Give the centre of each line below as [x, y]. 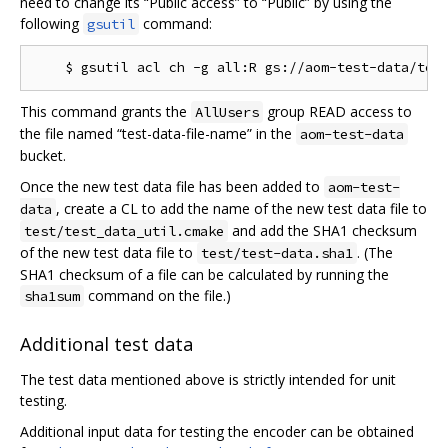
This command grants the [105, 112]
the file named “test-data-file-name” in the [158, 134]
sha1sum [52, 296]
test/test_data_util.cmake [124, 231]
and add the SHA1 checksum [322, 231]
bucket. [43, 156]
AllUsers [227, 112]
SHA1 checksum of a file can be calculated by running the [204, 275]
